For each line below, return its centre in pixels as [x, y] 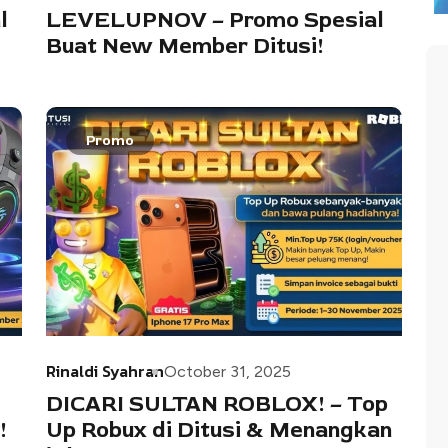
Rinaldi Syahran [105, 370]
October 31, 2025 [227, 371]
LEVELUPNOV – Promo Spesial [215, 19]
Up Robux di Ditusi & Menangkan [219, 429]
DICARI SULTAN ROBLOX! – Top [217, 403]
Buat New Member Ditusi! [185, 45]
